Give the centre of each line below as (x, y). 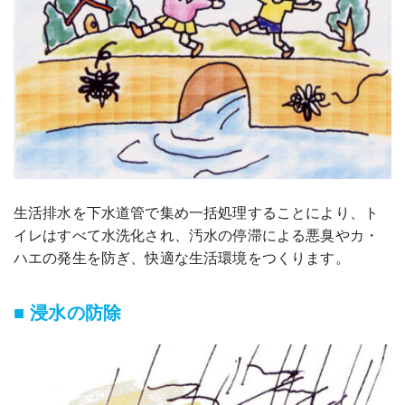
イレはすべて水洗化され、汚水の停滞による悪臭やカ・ (197, 235)
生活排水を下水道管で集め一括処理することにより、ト (196, 212)
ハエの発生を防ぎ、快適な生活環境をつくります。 (182, 258)
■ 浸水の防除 (68, 312)
